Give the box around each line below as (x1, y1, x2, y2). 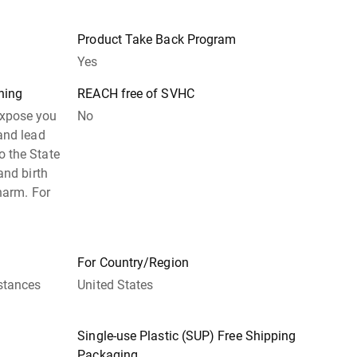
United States (77, 277, 154, 292)
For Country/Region (77, 255, 189, 270)
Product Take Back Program (77, 32, 237, 47)
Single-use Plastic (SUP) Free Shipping (77, 328, 296, 343)
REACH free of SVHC (77, 86, 194, 101)
